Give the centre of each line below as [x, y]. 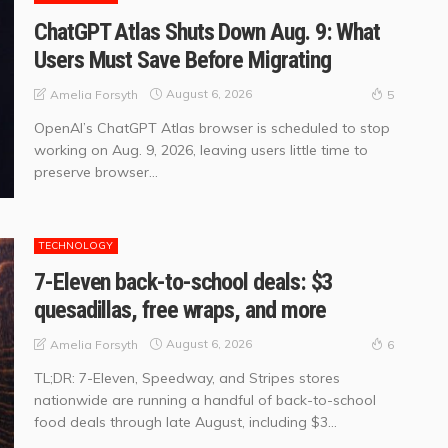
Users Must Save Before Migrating [182, 59]
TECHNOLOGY [76, 245]
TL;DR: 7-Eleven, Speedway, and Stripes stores [187, 377]
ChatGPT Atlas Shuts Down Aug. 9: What [207, 31]
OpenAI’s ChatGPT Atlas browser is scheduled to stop [212, 127]
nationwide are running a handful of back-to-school [205, 399]
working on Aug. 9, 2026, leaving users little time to [201, 149]
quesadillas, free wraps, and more [180, 309]
